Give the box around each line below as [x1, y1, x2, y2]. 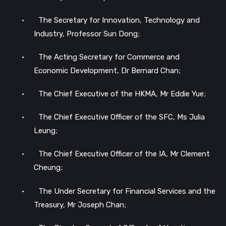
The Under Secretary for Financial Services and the [38, 186, 215, 196]
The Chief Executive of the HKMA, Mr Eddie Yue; [38, 89, 206, 99]
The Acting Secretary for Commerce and [38, 52, 180, 62]
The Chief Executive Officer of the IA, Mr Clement [38, 149, 210, 159]
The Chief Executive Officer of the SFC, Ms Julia [38, 112, 205, 122]
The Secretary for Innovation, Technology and [38, 15, 200, 25]
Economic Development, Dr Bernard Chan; [34, 66, 181, 75]
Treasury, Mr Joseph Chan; [34, 200, 126, 209]
